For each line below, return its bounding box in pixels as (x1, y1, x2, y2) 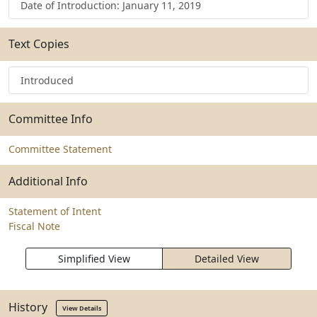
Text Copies (8, 36, 69, 52)
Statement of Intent (8, 204, 101, 218)
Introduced (21, 74, 74, 87)
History (8, 299, 56, 315)
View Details (62, 304, 101, 313)
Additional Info (8, 173, 88, 189)
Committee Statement (8, 142, 112, 156)
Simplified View (58, 252, 130, 265)
